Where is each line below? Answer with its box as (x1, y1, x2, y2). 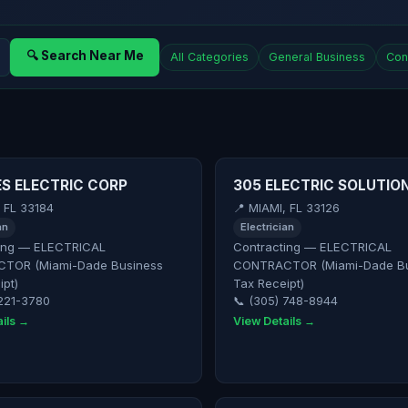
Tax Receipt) (232, 276, 304, 291)
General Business (269, 50, 366, 65)
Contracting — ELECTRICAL (232, 240, 392, 255)
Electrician (240, 220, 294, 234)
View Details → (232, 313, 315, 328)
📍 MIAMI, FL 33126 (232, 200, 340, 215)
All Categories (169, 50, 249, 65)
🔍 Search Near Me (25, 47, 144, 63)
